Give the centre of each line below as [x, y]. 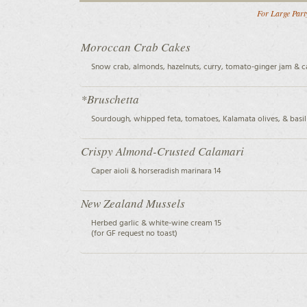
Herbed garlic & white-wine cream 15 [157, 223]
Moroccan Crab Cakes [136, 47]
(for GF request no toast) [135, 233]
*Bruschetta [110, 99]
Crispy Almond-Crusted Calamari [163, 151]
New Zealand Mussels [133, 203]
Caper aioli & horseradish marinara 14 [156, 171]
